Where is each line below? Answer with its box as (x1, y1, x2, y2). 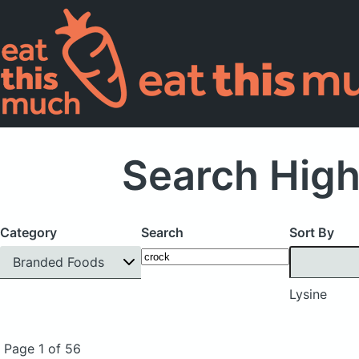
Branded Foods (13, 253, 104, 270)
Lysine (289, 285, 327, 302)
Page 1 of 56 (3, 340, 81, 357)
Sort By (289, 224, 334, 240)
